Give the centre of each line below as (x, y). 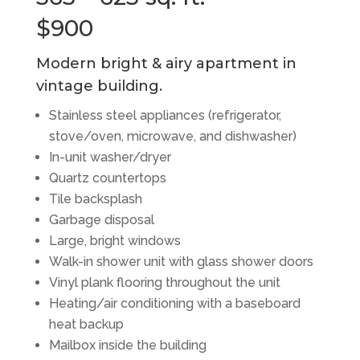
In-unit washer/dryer (110, 157)
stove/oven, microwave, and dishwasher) (172, 136)
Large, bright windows (115, 241)
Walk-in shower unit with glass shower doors (181, 262)
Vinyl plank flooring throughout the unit (164, 282)
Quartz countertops (107, 178)
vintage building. (99, 86)
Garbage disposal (101, 220)
